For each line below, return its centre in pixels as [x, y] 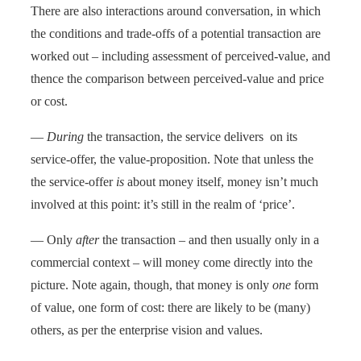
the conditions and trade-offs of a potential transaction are [176, 33]
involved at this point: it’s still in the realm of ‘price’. [163, 204]
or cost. [49, 101]
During [65, 136]
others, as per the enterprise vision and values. [147, 330]
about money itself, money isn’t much [221, 181]
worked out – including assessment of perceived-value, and [180, 56]
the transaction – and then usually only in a [209, 239]
